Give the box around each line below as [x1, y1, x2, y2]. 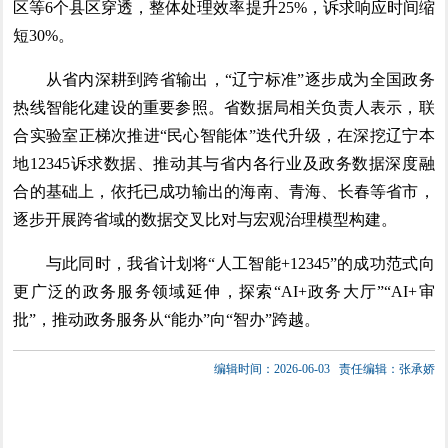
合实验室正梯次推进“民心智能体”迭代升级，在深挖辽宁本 [13, 127, 435, 144]
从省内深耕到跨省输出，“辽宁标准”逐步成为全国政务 [13, 71, 435, 88]
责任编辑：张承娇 [338, 362, 435, 376]
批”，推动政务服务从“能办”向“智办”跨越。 [13, 311, 321, 328]
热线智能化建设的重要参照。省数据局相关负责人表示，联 [13, 99, 435, 116]
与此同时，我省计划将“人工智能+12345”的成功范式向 [13, 255, 435, 272]
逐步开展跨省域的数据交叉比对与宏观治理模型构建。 [13, 211, 398, 228]
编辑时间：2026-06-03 [213, 362, 336, 376]
